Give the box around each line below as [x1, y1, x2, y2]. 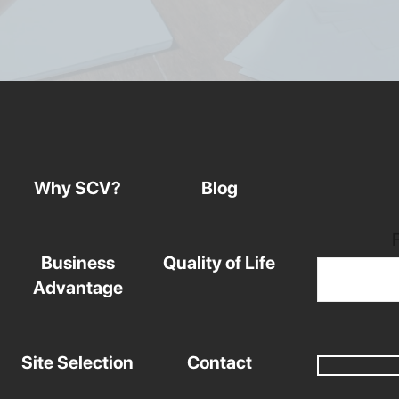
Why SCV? [34, 176, 121, 199]
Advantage [32, 276, 123, 298]
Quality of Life [163, 251, 276, 273]
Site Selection [21, 351, 134, 373]
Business [40, 251, 115, 273]
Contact [186, 351, 252, 373]
